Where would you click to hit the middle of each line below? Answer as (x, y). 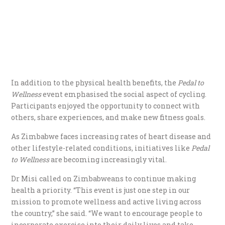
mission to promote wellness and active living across (106, 201)
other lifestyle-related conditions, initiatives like (101, 148)
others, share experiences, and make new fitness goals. (108, 117)
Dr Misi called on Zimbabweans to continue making (104, 178)
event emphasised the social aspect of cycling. (124, 94)
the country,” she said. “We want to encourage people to (107, 213)
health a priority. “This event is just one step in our (101, 190)
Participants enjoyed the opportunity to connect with (106, 105)
